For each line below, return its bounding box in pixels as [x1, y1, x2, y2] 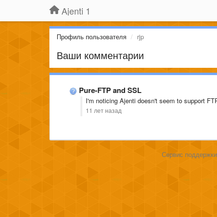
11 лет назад [86, 106, 122, 115]
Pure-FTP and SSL [79, 85, 141, 95]
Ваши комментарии [57, 48, 144, 62]
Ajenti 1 [62, 4, 91, 17]
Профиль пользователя [57, 32, 126, 41]
